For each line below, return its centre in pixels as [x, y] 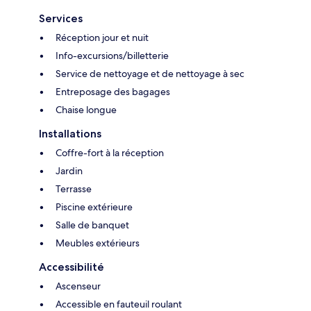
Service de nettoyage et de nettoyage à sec [150, 74]
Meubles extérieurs [98, 243]
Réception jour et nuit [102, 38]
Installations [70, 134]
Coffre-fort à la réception [110, 153]
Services [61, 19]
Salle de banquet [92, 225]
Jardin [69, 171]
